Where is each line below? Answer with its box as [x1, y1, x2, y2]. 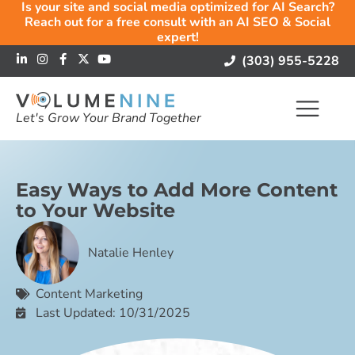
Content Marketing [36, 285, 143, 303]
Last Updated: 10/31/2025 [36, 304, 190, 322]
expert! [156, 29, 199, 46]
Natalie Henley [88, 244, 174, 261]
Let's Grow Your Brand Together [16, 109, 201, 128]
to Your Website [16, 199, 175, 222]
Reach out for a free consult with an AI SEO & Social [25, 13, 330, 31]
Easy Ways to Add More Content [16, 178, 338, 201]
